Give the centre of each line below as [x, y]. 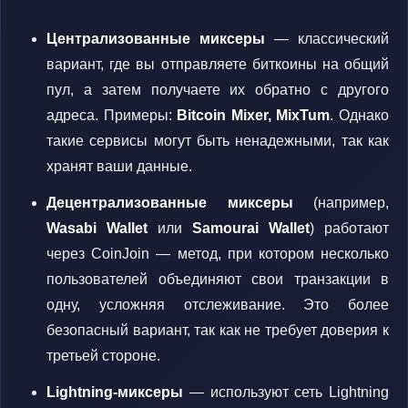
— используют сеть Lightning [286, 392]
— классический [327, 39]
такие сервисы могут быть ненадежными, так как [218, 141]
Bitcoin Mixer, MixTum [254, 115]
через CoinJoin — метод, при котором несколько [218, 254]
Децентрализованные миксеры [170, 203]
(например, [341, 203]
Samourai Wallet [251, 228]
